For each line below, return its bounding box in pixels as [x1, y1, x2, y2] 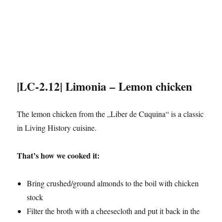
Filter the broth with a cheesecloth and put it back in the [27, 206, 200, 217]
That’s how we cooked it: [17, 150, 100, 162]
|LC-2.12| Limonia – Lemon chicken [17, 78, 193, 95]
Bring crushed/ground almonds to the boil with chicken [27, 178, 199, 189]
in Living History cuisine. [17, 122, 97, 133]
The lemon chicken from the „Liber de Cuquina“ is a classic [17, 109, 204, 119]
